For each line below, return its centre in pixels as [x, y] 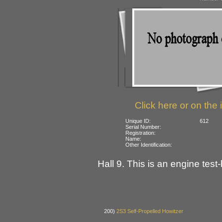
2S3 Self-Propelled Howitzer [150, 211]
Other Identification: [149, 144]
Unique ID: [138, 121]
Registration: [141, 133]
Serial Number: [143, 127]
